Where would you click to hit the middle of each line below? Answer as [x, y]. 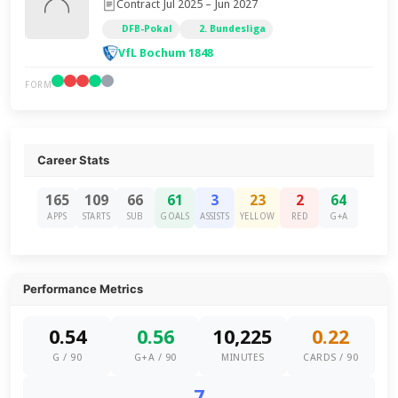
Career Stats [74, 160]
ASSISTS [215, 216]
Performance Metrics [84, 289]
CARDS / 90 [331, 358]
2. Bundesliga [233, 29]
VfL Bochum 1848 [166, 53]
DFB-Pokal [147, 29]
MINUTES [243, 358]
